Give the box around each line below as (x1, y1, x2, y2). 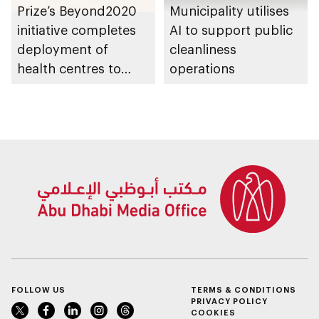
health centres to (17, 61, 121, 77)
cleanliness (169, 41, 236, 58)
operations (169, 61, 235, 77)
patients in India (17, 99, 115, 115)
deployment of (17, 41, 108, 58)
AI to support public (169, 22, 293, 38)
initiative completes (17, 22, 136, 38)
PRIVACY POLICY (191, 296, 268, 306)
